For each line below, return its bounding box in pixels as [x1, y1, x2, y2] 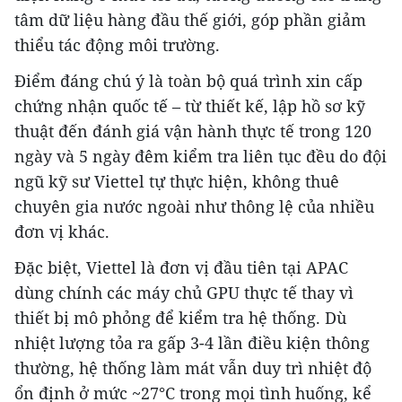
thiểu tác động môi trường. [14, 34, 220, 57]
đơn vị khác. [14, 221, 109, 243]
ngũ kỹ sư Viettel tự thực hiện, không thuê [14, 170, 339, 193]
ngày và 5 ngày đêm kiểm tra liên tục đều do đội [14, 145, 387, 168]
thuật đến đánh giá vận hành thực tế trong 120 [14, 120, 371, 143]
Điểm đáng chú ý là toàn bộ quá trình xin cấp [14, 70, 363, 92]
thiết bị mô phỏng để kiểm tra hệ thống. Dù [14, 307, 346, 329]
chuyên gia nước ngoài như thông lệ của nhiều [14, 196, 374, 218]
